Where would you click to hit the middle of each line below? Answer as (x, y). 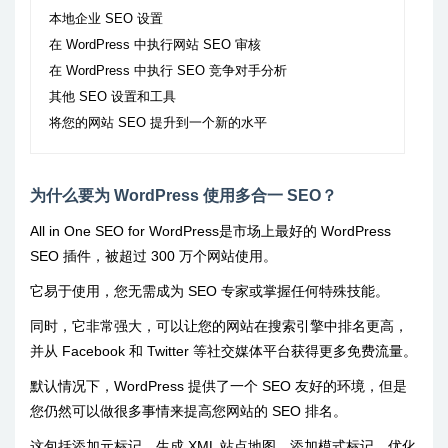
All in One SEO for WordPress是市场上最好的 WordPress (210, 230)
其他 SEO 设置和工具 (112, 96)
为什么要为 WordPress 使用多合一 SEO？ (183, 195)
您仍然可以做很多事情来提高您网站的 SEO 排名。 (188, 410)
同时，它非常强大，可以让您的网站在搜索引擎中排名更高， (219, 325)
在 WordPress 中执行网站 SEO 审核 (155, 44)
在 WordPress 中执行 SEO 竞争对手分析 (168, 70)
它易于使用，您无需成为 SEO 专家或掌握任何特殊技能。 (209, 290)
